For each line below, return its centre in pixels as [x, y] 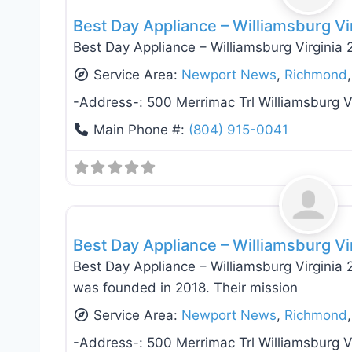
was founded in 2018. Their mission [185, 288]
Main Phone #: [141, 130]
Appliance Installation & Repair [158, 191]
